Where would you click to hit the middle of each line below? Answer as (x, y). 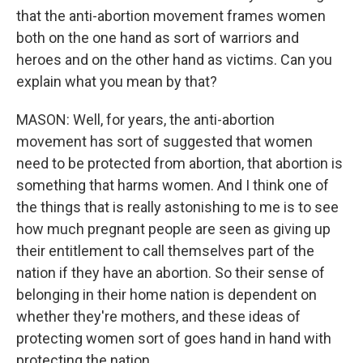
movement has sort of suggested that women (164, 141)
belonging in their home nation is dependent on (167, 295)
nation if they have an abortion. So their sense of (171, 273)
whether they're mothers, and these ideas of (158, 316)
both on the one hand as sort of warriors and (158, 38)
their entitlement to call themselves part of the (165, 251)
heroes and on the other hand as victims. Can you (174, 60)
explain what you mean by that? (117, 81)
